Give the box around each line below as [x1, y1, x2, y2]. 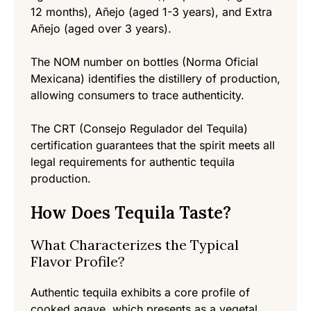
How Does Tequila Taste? [31, 202, 231, 224]
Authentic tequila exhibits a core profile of [31, 285, 250, 300]
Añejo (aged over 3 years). [31, 22, 171, 36]
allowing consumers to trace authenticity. [31, 88, 244, 103]
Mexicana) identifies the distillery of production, [31, 72, 280, 86]
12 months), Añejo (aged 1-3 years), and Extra [31, 5, 272, 19]
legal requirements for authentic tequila [31, 155, 235, 169]
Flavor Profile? [31, 253, 125, 271]
